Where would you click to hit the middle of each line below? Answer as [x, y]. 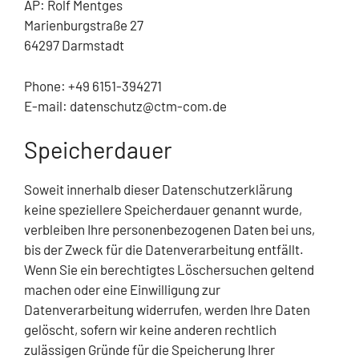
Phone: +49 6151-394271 [93, 85]
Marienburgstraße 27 [84, 25]
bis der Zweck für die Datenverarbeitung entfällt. [164, 250]
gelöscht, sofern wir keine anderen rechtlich [150, 330]
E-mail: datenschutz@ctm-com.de [125, 105]
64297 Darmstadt [74, 45]
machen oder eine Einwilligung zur [122, 290]
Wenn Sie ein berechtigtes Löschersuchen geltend [169, 270]
